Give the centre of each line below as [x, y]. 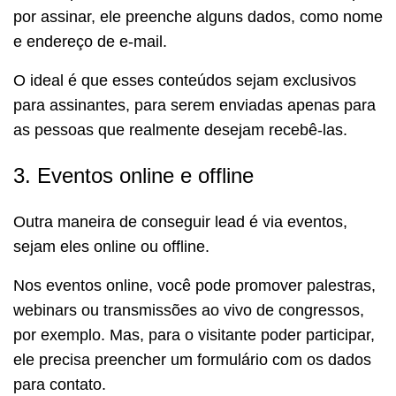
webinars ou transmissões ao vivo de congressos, [189, 311]
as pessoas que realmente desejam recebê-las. [183, 130]
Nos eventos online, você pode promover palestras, [194, 286]
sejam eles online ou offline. [111, 247]
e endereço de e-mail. [92, 42]
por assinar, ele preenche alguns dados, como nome [198, 17]
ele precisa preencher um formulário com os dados [192, 360]
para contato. [60, 385]
